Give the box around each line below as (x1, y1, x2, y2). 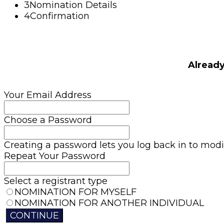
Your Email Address (4, 89, 91, 100)
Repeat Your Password (4, 150, 105, 161)
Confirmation (30, 10, 89, 21)
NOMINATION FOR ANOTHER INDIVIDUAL (14, 197, 204, 208)
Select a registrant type (4, 175, 107, 186)
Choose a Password (4, 114, 92, 125)
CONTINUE (10, 209, 59, 221)
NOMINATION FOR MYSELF (14, 186, 136, 197)
